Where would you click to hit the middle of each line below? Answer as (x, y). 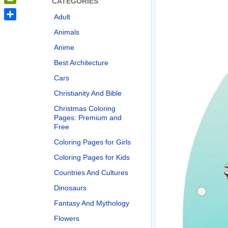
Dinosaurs (70, 188)
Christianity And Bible (88, 93)
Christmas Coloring (85, 108)
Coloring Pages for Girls (92, 142)
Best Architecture (81, 63)
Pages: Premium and (88, 118)
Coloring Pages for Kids (92, 157)
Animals (67, 32)
